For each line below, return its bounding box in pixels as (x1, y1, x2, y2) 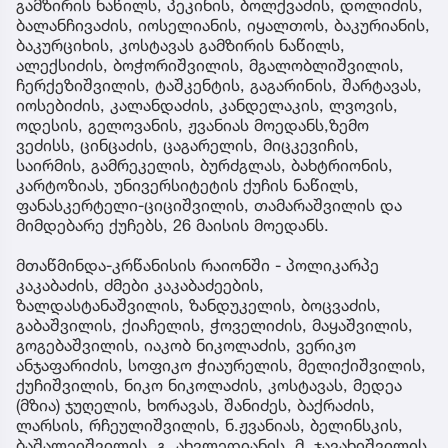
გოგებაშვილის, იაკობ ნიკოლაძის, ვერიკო (16, 335, 356, 356)
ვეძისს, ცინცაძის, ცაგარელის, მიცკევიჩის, (16, 135, 359, 156)
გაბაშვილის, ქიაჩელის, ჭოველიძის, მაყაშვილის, (16, 315, 413, 336)
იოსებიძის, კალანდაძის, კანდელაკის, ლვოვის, (16, 95, 398, 116)
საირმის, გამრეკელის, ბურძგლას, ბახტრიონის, (16, 155, 393, 176)
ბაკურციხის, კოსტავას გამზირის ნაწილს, (16, 35, 345, 56)
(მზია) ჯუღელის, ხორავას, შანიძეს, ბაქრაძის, (16, 395, 375, 416)
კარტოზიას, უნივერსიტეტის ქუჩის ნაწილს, (16, 175, 359, 196)
